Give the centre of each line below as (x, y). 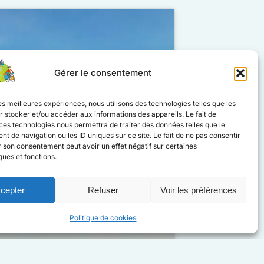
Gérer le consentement (103, 73)
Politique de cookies (103, 218)
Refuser (103, 190)
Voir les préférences (198, 190)
